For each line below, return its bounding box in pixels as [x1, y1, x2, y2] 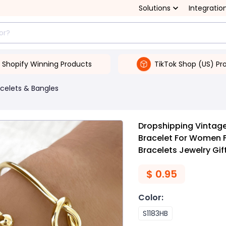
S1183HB [143, 208, 168, 218]
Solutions [139, 3, 171, 13]
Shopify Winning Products [2, 59, 92, 69]
